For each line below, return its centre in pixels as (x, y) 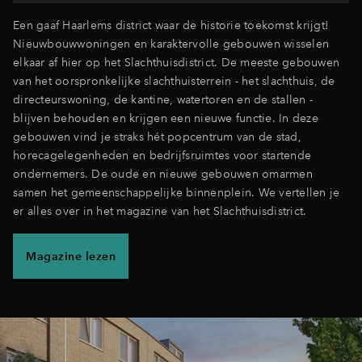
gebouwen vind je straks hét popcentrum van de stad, (157, 137)
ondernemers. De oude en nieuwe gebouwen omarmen (163, 174)
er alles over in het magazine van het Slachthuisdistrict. (162, 211)
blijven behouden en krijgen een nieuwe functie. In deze (166, 118)
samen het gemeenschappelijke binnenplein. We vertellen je (177, 192)
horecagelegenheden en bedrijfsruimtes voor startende (162, 155)
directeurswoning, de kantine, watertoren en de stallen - (163, 99)
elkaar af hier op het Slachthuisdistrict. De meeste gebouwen (176, 62)
